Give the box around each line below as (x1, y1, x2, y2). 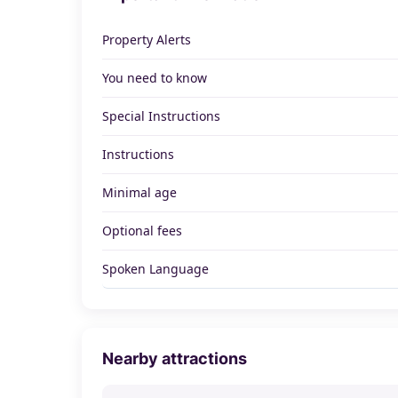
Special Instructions (102, 107, 221, 124)
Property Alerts (102, 30, 192, 48)
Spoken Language (102, 259, 210, 277)
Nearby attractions (102, 348, 248, 368)
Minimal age (102, 183, 178, 201)
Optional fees (102, 221, 183, 239)
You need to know (102, 68, 208, 86)
